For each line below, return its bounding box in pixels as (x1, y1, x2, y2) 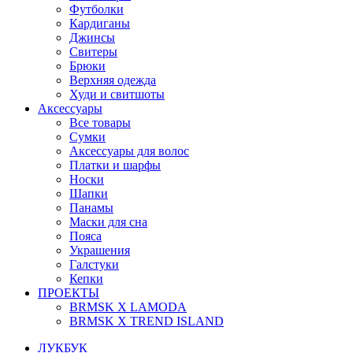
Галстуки (69, 257, 119, 271)
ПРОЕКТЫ (38, 285, 99, 299)
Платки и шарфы (69, 158, 161, 172)
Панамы (69, 200, 113, 214)
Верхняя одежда (69, 72, 156, 87)
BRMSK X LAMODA (69, 299, 187, 314)
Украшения (69, 243, 130, 257)
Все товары (69, 115, 131, 129)
